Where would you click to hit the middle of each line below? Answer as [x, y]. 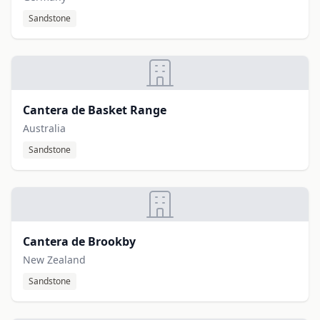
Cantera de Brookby [79, 241]
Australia [44, 128]
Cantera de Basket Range [95, 110]
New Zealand [54, 260]
